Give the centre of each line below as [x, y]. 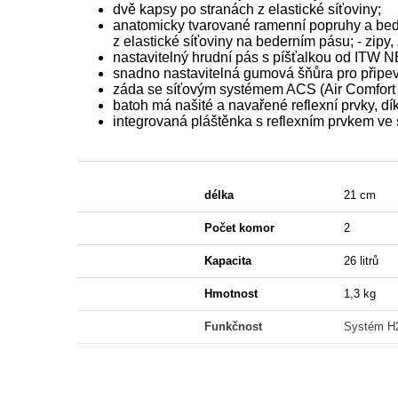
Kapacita [227, 261]
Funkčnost [233, 326]
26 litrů [361, 261]
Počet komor [239, 228]
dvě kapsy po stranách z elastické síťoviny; [247, 9]
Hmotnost [231, 294]
